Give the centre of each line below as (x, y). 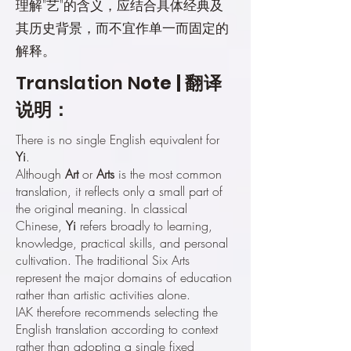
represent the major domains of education (124, 278)
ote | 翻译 (181, 83)
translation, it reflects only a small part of (119, 192)
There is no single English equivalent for (118, 140)
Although (40, 174)
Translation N (78, 83)
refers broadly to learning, (144, 226)
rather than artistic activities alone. (103, 295)
